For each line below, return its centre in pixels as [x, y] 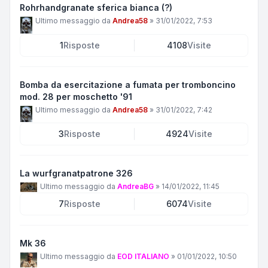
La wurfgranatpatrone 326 [76, 173]
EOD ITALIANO [143, 257]
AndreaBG [135, 187]
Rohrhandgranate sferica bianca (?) [96, 7]
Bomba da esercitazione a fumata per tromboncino [128, 84]
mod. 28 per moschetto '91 [76, 96]
